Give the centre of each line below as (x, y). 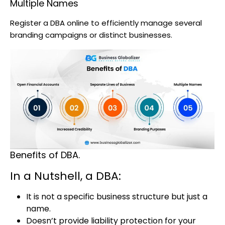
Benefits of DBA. (45, 155)
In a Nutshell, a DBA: (66, 176)
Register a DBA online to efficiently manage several (106, 23)
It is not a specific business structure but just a (117, 197)
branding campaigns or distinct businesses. (91, 35)
